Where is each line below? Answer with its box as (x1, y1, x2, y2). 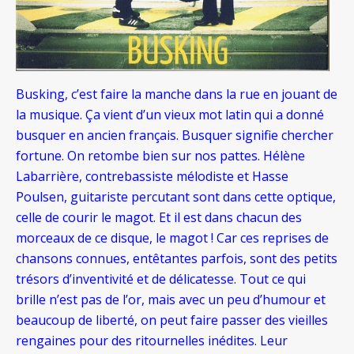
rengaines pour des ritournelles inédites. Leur (16, 332, 288, 350)
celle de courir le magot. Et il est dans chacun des (16, 209, 302, 227)
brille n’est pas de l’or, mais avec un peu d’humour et (16, 291, 326, 309)
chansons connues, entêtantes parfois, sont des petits (16, 250, 337, 268)
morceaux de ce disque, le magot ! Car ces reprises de (16, 229, 329, 247)
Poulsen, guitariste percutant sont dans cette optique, (16, 188, 336, 206)
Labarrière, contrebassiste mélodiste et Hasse (16, 168, 288, 186)
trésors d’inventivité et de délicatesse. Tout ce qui (16, 270, 306, 288)
